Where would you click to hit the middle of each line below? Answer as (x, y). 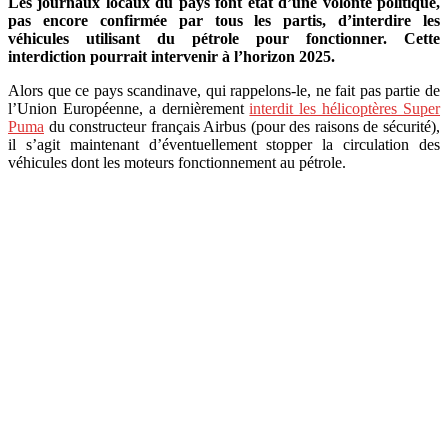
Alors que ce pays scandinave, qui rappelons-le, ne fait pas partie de (224, 90)
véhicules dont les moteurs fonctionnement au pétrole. (177, 162)
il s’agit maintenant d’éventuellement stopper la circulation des (224, 144)
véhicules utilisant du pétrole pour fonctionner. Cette (224, 38)
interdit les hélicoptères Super (345, 108)
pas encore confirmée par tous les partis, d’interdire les (224, 20)
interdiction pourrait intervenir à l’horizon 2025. (171, 56)
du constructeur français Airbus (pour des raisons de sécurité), (242, 126)
